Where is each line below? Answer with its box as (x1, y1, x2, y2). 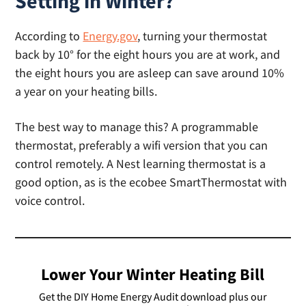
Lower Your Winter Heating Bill (41, 264, 265, 286)
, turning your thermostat (137, 28, 268, 44)
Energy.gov (83, 28, 138, 44)
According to (15, 28, 83, 44)
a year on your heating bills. (15, 83, 158, 100)
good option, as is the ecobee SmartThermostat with (15, 174, 288, 191)
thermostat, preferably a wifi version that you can (15, 137, 268, 154)
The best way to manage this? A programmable (15, 119, 259, 135)
